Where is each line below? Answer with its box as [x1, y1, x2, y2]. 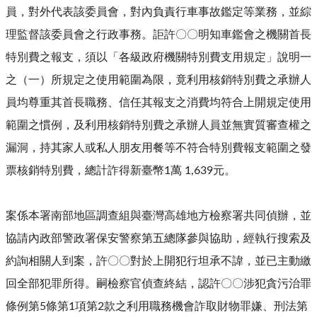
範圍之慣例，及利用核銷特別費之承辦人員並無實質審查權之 [6, 120, 311, 132]
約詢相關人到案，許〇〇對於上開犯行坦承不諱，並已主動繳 [6, 255, 311, 267]
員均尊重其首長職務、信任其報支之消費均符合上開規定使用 [6, 97, 311, 109]
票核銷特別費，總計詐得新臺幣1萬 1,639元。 [6, 165, 236, 177]
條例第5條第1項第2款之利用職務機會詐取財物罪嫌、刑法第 [6, 301, 308, 313]
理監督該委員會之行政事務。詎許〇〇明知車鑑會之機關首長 [6, 29, 311, 41]
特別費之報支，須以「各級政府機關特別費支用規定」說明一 [6, 52, 311, 64]
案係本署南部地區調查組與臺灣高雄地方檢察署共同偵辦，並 [6, 210, 311, 222]
